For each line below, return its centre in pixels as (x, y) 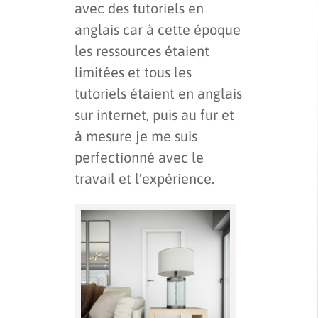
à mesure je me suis (136, 136)
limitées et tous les (133, 72)
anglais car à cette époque (158, 29)
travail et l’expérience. (144, 178)
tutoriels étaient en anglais (158, 93)
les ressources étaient (142, 50)
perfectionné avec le (139, 157)
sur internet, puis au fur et (154, 114)
